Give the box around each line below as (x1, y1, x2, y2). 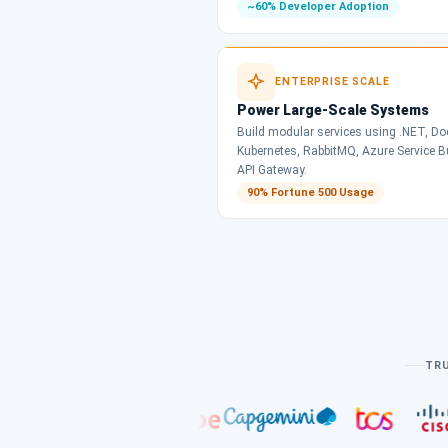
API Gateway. (237, 162, 308, 177)
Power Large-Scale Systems (237, 101, 430, 118)
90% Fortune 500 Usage (247, 185, 375, 199)
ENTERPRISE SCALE (275, 75, 390, 89)
